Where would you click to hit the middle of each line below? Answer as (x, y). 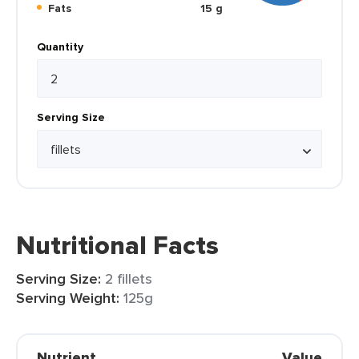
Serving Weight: (68, 298)
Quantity (60, 46)
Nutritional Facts (117, 245)
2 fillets (129, 278)
